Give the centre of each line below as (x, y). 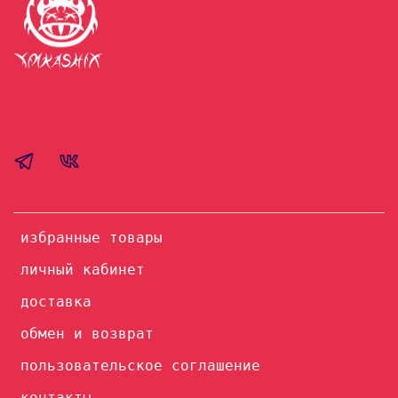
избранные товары (92, 238)
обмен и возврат (87, 334)
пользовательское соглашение (140, 366)
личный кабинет (83, 270)
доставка (56, 302)
